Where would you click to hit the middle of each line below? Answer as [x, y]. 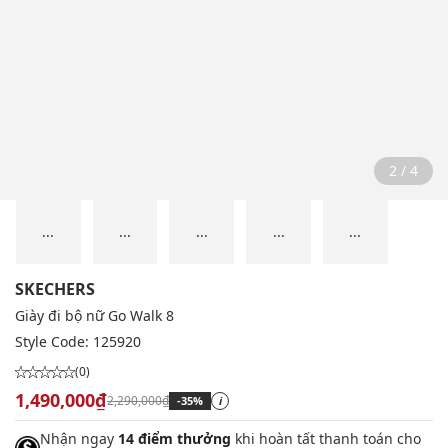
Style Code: [54, 342]
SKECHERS [55, 289]
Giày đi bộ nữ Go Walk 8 [94, 316]
